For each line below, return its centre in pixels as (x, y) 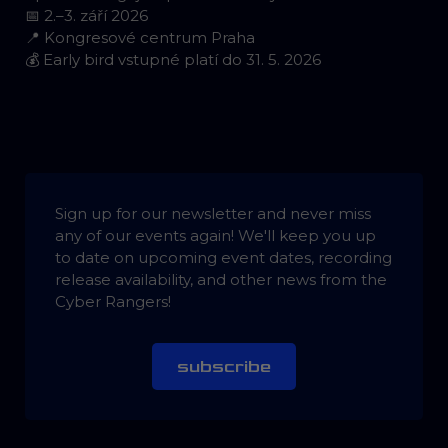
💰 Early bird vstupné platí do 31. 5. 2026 (173, 59)
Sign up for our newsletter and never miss (213, 213)
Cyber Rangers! (113, 301)
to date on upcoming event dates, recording (223, 257)
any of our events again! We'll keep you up (215, 235)
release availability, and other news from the (221, 279)
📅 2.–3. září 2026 (86, 15)
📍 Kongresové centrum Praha (140, 37)
